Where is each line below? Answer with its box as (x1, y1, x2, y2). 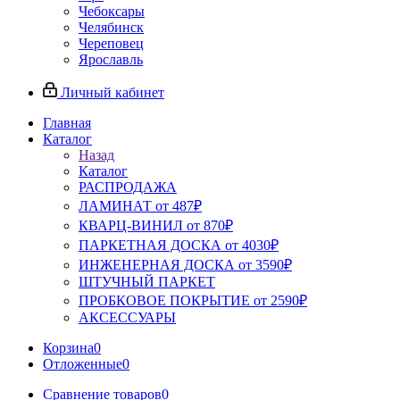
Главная (43, 115, 91, 130)
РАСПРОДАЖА (79, 179, 177, 195)
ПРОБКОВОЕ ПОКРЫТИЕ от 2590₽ (79, 293, 307, 308)
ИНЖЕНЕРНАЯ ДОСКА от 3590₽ (79, 257, 292, 272)
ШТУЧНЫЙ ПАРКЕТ (79, 274, 215, 289)
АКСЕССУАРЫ (79, 310, 176, 325)
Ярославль (79, 52, 143, 67)
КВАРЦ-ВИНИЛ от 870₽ (79, 218, 233, 233)
